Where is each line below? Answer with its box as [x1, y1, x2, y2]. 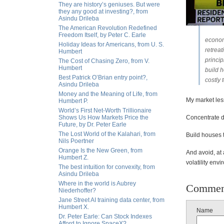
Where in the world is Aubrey [58, 180, 136, 187]
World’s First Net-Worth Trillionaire [58, 107, 151, 114]
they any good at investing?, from [58, 8, 148, 15]
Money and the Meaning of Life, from [58, 90, 157, 97]
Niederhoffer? [58, 187, 96, 194]
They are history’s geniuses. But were [58, 1, 160, 8]
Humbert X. [58, 203, 89, 210]
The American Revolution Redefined [58, 24, 157, 31]
